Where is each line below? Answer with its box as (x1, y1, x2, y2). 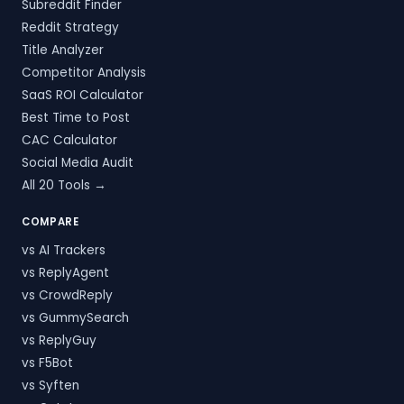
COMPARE (22, 215, 79, 230)
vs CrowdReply (22, 286, 113, 304)
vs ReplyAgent (22, 263, 109, 281)
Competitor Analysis (22, 63, 146, 81)
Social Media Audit (22, 153, 133, 171)
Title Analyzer (22, 41, 104, 59)
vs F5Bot (22, 353, 73, 372)
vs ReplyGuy (22, 331, 96, 349)
